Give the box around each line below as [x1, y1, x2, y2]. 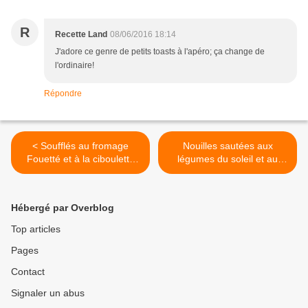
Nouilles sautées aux [182, 140, 273, 152]
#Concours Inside [42, 166, 119, 178]
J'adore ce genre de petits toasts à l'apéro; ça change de [55, 47, 265, 57]
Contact [11, 266, 45, 278]
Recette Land [55, 30, 107, 40]
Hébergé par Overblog [11, 202, 114, 214]
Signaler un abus [11, 287, 85, 299]
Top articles [11, 223, 60, 235]
